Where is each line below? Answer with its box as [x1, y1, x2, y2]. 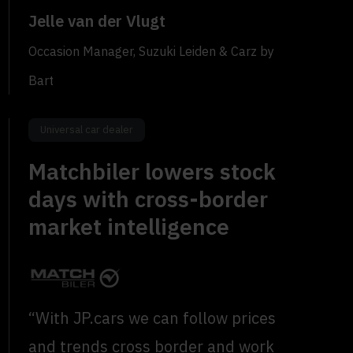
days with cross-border [28, 184, 269, 214]
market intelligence [28, 211, 230, 241]
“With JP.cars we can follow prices [28, 307, 277, 329]
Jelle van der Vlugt [28, 9, 166, 32]
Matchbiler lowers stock [28, 156, 277, 186]
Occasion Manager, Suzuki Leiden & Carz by [28, 43, 275, 59]
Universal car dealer [40, 122, 134, 136]
